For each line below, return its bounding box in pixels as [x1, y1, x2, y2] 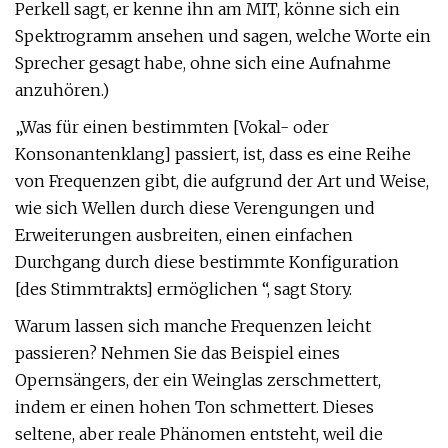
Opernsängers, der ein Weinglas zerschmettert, [15, 370, 381, 390]
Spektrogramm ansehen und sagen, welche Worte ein [15, 26, 431, 46]
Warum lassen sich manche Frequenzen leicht [15, 316, 371, 336]
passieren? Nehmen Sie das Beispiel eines [15, 343, 340, 363]
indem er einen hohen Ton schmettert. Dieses [15, 397, 374, 417]
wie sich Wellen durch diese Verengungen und [15, 198, 375, 218]
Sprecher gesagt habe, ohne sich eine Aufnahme [15, 53, 391, 73]
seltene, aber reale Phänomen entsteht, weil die [15, 424, 383, 444]
